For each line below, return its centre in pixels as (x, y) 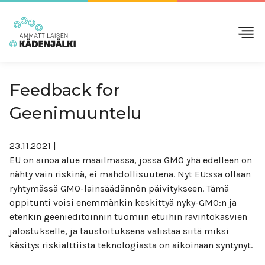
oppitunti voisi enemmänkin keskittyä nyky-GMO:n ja (123, 203)
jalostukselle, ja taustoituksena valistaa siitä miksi (119, 231)
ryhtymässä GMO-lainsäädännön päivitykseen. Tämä (119, 188)
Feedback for (65, 90)
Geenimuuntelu (76, 113)
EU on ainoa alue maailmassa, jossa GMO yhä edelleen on (131, 160)
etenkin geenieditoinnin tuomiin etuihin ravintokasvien (128, 217)
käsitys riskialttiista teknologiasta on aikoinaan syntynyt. (131, 245)
